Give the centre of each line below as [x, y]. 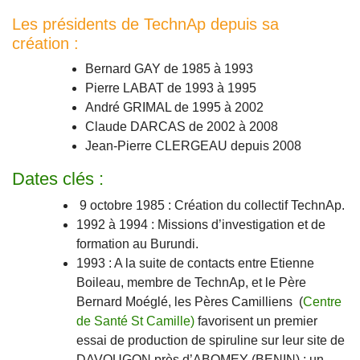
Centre [322, 302]
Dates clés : [58, 179]
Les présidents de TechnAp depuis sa [145, 25]
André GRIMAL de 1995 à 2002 [174, 108]
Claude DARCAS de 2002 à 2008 [182, 127]
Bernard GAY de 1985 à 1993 [169, 69]
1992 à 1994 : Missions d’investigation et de [201, 225]
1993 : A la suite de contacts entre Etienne [195, 264]
